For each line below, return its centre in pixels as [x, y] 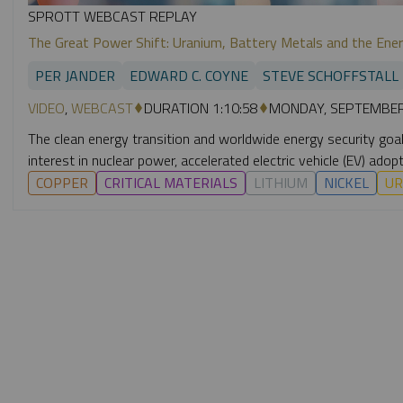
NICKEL [346, 182]
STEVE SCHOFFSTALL [331, 75]
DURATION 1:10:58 [201, 107]
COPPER [62, 182]
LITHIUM [281, 182]
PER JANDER [75, 75]
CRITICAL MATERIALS [171, 182]
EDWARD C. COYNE [189, 75]
